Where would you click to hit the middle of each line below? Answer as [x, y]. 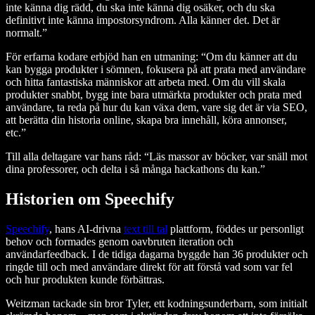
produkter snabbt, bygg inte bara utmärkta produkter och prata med [154, 95]
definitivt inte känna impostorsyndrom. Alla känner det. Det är [143, 20]
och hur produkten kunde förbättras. [86, 280]
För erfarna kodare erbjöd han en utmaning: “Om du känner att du [152, 57]
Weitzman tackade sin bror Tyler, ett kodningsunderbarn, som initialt [156, 304]
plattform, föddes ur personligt [236, 229]
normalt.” [28, 33]
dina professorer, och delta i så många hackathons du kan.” [135, 169]
